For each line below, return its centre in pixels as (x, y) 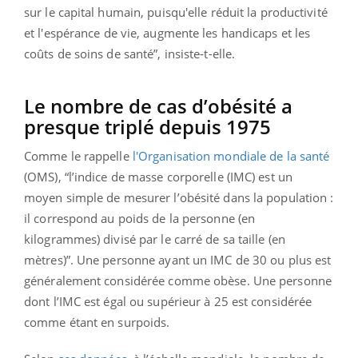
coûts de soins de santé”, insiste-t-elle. (133, 53)
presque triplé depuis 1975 (147, 126)
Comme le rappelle (78, 155)
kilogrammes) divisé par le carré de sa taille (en (155, 239)
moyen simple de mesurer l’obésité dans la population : (179, 197)
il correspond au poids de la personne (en (140, 218)
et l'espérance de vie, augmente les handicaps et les (167, 32)
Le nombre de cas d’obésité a (158, 105)
